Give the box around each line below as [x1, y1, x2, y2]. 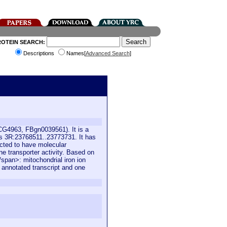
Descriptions [23, 50, 56, 56]
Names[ [66, 50, 86, 56]
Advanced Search [85, 50, 130, 56]
